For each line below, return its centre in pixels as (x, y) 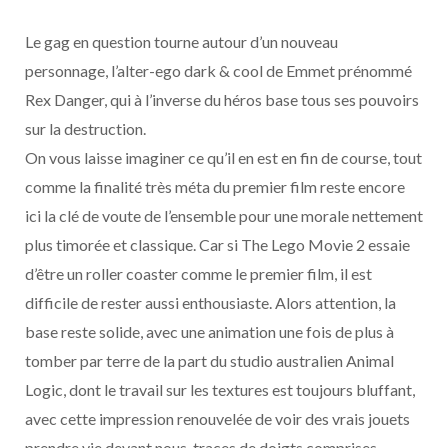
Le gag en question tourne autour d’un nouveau (181, 42)
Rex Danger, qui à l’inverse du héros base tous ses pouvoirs (222, 100)
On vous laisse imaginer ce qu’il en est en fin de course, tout (223, 158)
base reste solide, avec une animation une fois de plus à (209, 332)
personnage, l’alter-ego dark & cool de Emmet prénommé (218, 71)
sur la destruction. (85, 129)
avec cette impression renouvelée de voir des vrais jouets (217, 419)
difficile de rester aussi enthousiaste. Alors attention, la (210, 303)
